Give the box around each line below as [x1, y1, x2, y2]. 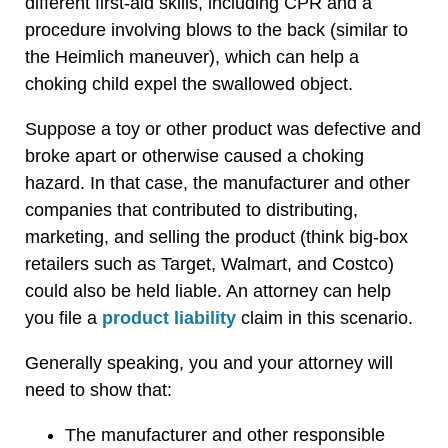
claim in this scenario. [236, 307, 413, 328]
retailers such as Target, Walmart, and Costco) [25, 253, 394, 274]
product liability [102, 307, 236, 328]
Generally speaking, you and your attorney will [25, 352, 393, 373]
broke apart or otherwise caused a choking [25, 145, 364, 166]
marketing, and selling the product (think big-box [25, 226, 408, 247]
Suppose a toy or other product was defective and [25, 118, 421, 139]
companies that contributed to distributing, [25, 199, 358, 220]
